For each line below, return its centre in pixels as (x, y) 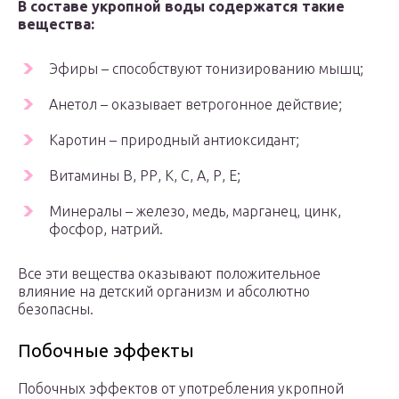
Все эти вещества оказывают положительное (169, 274)
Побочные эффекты (106, 351)
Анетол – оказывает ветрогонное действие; (195, 105)
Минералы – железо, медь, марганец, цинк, (195, 212)
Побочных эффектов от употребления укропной (181, 389)
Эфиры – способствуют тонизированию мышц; (206, 69)
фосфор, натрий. (106, 229)
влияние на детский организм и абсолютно (164, 292)
